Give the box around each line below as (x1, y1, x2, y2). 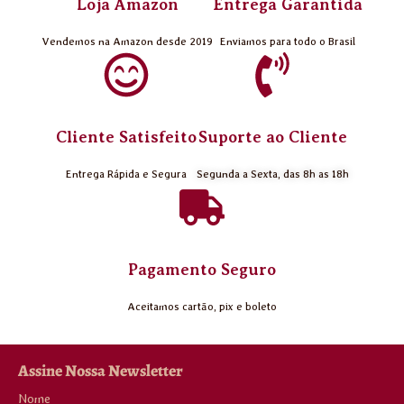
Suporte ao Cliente (197, 128, 347, 147)
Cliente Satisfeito (55, 128, 197, 147)
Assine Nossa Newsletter (18, 360, 183, 382)
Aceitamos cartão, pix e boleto (127, 300, 277, 314)
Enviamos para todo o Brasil (220, 35, 355, 49)
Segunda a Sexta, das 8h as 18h (196, 168, 349, 181)
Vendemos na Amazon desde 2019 (41, 35, 213, 49)
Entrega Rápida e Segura (65, 168, 187, 181)
